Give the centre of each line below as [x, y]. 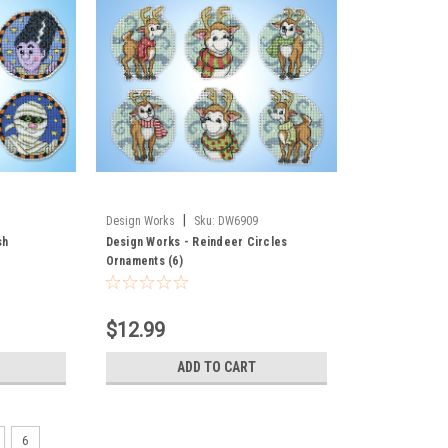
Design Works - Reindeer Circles [196, 241]
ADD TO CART [216, 366]
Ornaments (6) [144, 260]
